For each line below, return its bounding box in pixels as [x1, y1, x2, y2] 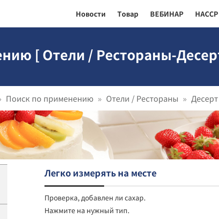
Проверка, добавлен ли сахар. [44, 192, 146, 202]
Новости [76, 9, 106, 19]
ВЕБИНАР [150, 9, 183, 19]
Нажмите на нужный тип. [44, 205, 130, 215]
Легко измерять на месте [44, 166, 156, 179]
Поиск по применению [6, 92, 93, 104]
